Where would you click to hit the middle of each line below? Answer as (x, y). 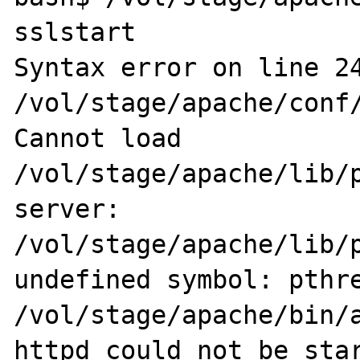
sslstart (75, 32)
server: (67, 209)
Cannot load (98, 138)
